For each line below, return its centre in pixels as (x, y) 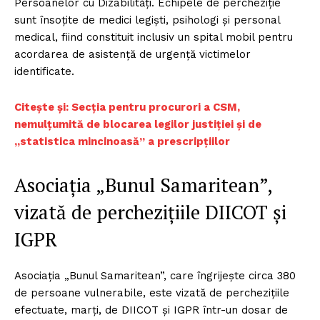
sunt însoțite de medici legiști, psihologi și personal (147, 20)
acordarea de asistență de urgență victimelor (132, 55)
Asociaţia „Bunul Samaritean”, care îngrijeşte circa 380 (155, 276)
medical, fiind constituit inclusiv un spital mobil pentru (154, 37)
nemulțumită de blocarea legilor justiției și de (138, 125)
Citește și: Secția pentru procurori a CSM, (127, 107)
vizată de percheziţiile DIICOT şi (150, 212)
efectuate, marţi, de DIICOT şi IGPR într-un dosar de (151, 310)
